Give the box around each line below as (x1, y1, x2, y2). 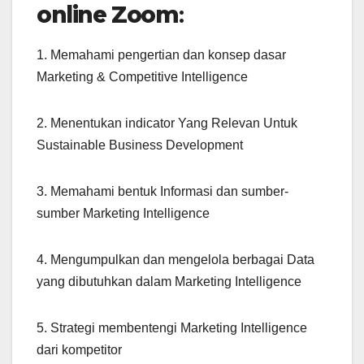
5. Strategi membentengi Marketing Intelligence (37, 321, 307, 336)
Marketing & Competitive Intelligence (37, 70, 248, 84)
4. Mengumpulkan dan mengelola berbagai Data (37, 253, 314, 267)
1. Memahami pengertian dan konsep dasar (37, 48, 286, 63)
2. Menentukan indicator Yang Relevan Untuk (37, 116, 297, 131)
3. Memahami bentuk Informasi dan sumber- (37, 184, 288, 199)
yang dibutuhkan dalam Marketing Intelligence (37, 275, 301, 289)
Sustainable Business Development (37, 138, 243, 153)
